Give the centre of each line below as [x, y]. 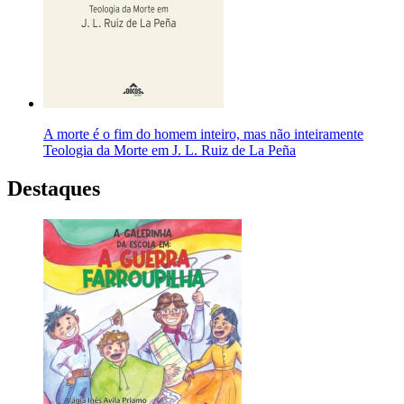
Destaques [54, 189]
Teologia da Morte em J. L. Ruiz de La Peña [170, 151]
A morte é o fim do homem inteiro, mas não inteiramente [203, 134]
